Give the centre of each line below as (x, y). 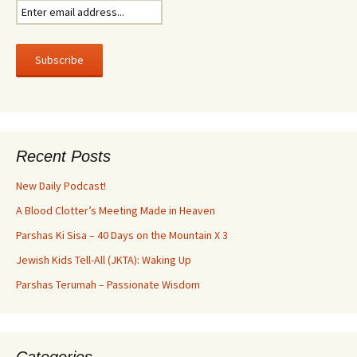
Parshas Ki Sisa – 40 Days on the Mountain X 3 (122, 235)
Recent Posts (63, 156)
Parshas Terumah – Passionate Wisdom (108, 284)
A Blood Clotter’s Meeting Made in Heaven (116, 210)
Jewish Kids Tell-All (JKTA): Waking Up (104, 260)
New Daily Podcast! (61, 186)
